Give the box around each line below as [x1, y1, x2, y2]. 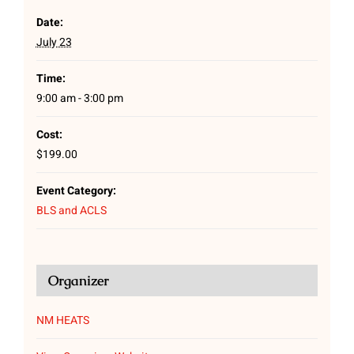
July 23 [36, 34, 72, 51]
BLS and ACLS [36, 202, 107, 220]
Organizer [47, 272, 109, 290]
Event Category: [36, 183, 116, 200]
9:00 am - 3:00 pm [36, 90, 123, 107]
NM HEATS [36, 312, 89, 330]
